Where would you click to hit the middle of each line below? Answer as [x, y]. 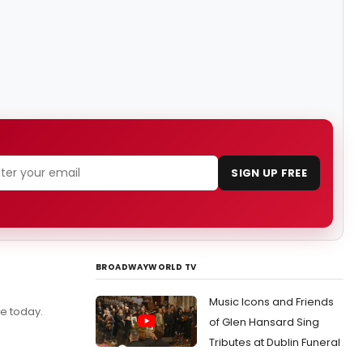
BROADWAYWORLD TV [146, 267]
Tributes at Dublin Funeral [275, 342]
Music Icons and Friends [271, 302]
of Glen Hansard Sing [264, 322]
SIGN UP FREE [269, 173]
